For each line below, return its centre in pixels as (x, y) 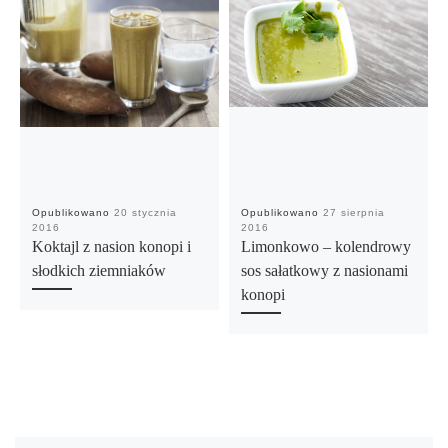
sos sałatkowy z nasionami (324, 271)
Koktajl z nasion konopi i (111, 247)
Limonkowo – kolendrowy (325, 247)
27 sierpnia (353, 213)
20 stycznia (145, 213)
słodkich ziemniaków (98, 271)
